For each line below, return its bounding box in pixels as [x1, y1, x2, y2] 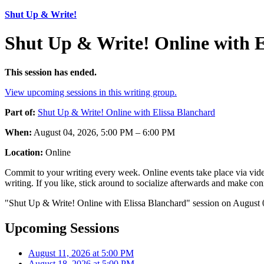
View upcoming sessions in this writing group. [5, 87, 177, 97]
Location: [5, 147, 43, 157]
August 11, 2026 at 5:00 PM [28, 247, 134, 258]
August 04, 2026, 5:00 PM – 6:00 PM [32, 127, 175, 137]
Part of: [5, 107, 35, 117]
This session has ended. [5, 67, 97, 77]
